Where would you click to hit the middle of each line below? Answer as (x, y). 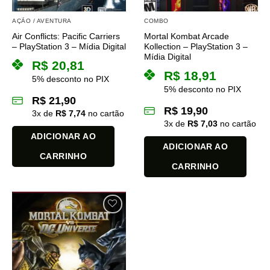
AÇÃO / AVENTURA (42, 20)
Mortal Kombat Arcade (187, 36)
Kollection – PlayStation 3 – (196, 46)
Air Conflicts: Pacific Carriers (66, 36)
